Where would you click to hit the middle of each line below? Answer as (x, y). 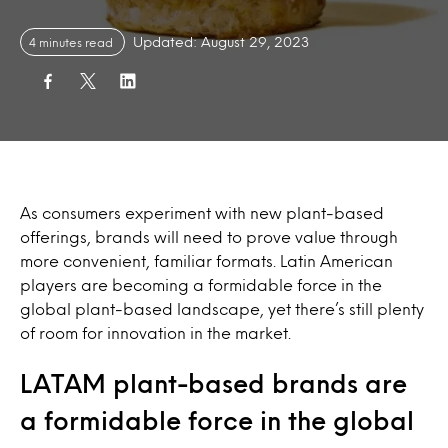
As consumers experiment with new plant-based (202, 212)
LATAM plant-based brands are (213, 383)
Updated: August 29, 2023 (221, 41)
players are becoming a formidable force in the (201, 284)
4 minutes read (72, 42)
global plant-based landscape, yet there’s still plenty (222, 308)
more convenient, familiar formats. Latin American (206, 260)
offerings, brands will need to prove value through (209, 236)
